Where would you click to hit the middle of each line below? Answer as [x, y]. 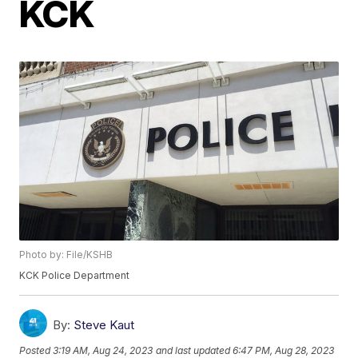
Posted [36, 350]
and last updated [193, 350]
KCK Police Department [75, 276]
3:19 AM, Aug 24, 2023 [103, 350]
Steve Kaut [104, 325]
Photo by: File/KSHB [66, 255]
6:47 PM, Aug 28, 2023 [284, 350]
